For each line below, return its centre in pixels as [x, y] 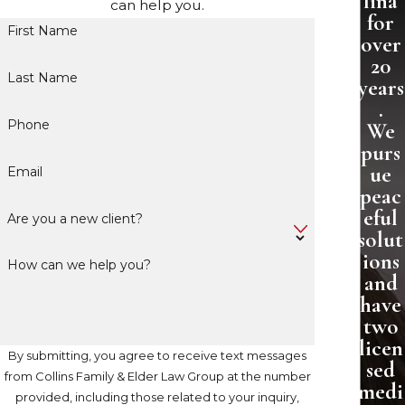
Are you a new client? [75, 218]
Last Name [42, 78]
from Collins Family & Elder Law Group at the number [157, 377]
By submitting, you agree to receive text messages [157, 356]
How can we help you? [79, 265]
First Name [42, 31]
